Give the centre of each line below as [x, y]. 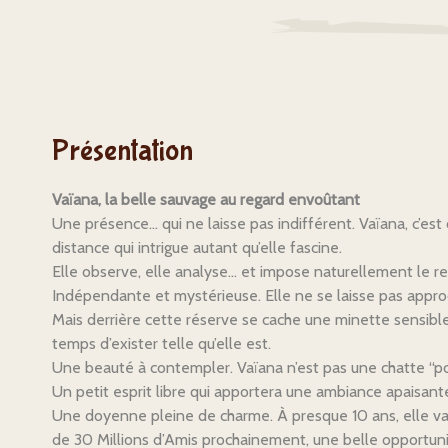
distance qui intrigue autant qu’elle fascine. [197, 247]
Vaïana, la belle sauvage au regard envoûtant [206, 199]
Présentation [122, 150]
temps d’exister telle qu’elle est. [161, 343]
